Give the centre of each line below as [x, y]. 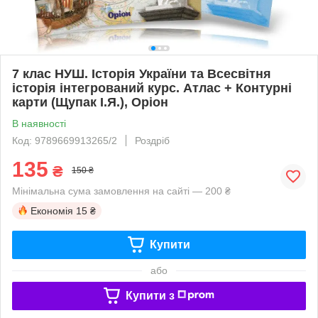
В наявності [39, 123]
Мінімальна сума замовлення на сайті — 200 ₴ [121, 191]
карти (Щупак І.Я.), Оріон [90, 102]
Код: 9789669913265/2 [65, 140]
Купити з [150, 295]
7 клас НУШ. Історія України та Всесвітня [142, 73]
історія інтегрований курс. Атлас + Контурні [152, 88]
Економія [52, 210]
